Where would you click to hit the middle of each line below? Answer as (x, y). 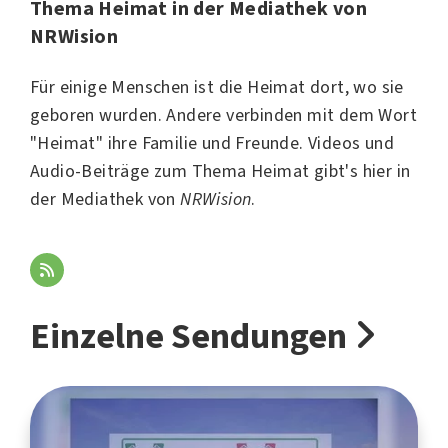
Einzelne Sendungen (192, 336)
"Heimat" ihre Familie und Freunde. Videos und (212, 143)
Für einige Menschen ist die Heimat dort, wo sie (217, 87)
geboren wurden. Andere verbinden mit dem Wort (223, 115)
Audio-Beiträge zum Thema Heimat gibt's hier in (220, 171)
